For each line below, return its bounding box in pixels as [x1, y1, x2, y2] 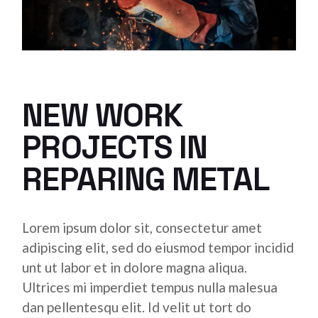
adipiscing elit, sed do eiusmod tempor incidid [22, 239, 295, 256]
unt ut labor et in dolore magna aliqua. [22, 259, 248, 275]
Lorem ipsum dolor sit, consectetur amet [22, 219, 263, 236]
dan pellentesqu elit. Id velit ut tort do [22, 299, 252, 315]
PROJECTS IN [22, 127, 208, 168]
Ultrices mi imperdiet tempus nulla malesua [22, 279, 278, 295]
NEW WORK [22, 95, 183, 136]
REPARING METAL [22, 159, 270, 199]
